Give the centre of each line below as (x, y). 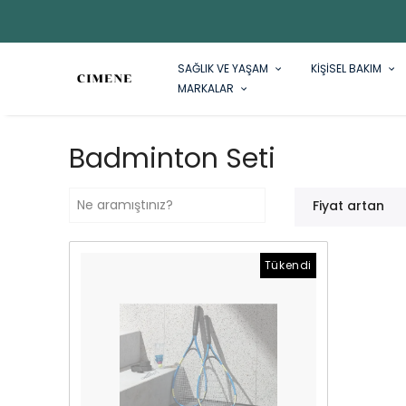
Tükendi (288, 265)
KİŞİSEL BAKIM (346, 68)
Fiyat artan (349, 206)
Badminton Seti (172, 159)
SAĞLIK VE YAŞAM (223, 68)
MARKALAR (206, 88)
